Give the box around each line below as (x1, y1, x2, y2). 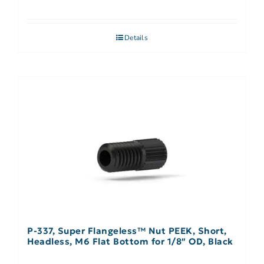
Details (124, 33, 148, 43)
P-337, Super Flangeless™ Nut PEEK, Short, (27, 225, 227, 237)
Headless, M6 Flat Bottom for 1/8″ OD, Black (27, 236, 233, 247)
